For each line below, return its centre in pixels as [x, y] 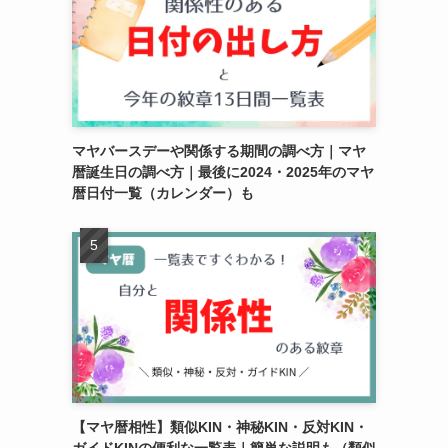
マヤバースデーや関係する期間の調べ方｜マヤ [219, 151]
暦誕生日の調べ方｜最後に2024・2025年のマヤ [223, 172]
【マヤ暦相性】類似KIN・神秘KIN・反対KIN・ [220, 427]
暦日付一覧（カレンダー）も [163, 193]
